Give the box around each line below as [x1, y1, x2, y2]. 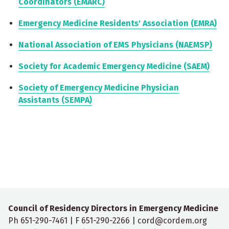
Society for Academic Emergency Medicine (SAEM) [18, 61, 210, 71]
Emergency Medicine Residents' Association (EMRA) [18, 18, 217, 28]
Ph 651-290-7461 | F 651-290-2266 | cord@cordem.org [8, 216, 207, 225]
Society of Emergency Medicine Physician [18, 83, 179, 93]
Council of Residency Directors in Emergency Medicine [8, 203, 218, 213]
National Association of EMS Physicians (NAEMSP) [18, 40, 212, 50]
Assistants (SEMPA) [18, 95, 92, 105]
